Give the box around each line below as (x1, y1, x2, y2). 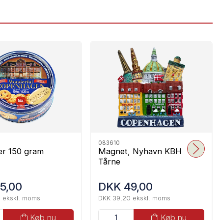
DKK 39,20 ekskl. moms (98, 194, 170, 202)
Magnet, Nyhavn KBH (98, 146, 182, 156)
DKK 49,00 (98, 180, 153, 193)
